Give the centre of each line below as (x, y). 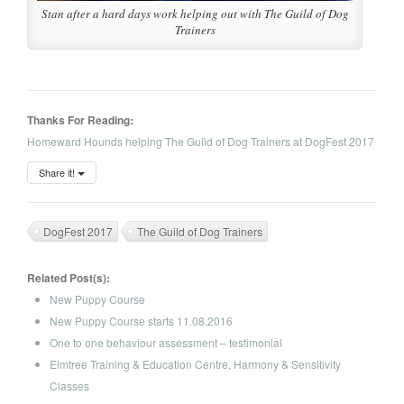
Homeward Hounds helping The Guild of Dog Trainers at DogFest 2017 (201, 142)
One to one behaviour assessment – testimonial (166, 342)
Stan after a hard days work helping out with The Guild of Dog (195, 14)
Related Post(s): (69, 277)
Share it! (58, 172)
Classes (69, 385)
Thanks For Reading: (80, 120)
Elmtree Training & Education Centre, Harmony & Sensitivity (195, 363)
